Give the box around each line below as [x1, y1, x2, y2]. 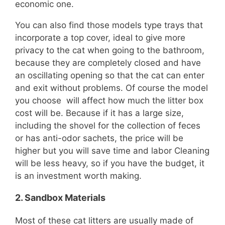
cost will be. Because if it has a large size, [15, 108, 184, 119]
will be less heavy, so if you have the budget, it [15, 158, 204, 169]
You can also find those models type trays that [15, 20, 203, 31]
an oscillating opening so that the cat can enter [15, 70, 204, 81]
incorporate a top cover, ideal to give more [15, 33, 185, 43]
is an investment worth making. [15, 171, 142, 181]
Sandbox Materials [25, 192, 105, 203]
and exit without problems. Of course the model [15, 83, 208, 93]
